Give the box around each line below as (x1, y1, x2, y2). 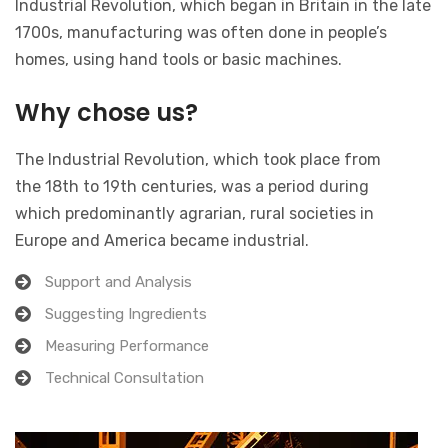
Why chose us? (15, 95, 198, 129)
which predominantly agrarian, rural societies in (15, 203, 374, 223)
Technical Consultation (45, 368, 204, 387)
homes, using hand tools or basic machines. (15, 49, 342, 69)
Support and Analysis (45, 272, 192, 291)
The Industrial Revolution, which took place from (15, 149, 381, 169)
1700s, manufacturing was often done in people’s (15, 22, 387, 42)
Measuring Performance (45, 336, 209, 355)
